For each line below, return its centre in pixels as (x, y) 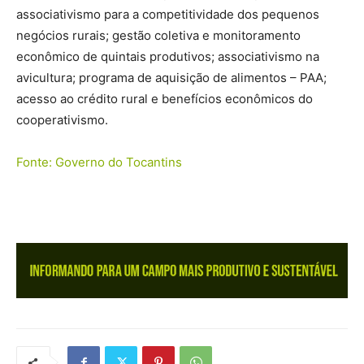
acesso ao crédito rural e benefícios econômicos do (165, 99)
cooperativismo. (62, 120)
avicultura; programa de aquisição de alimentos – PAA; (171, 78)
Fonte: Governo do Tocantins (99, 162)
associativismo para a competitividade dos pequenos (168, 14)
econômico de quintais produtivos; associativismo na (168, 56)
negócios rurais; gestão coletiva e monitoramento (158, 35)
